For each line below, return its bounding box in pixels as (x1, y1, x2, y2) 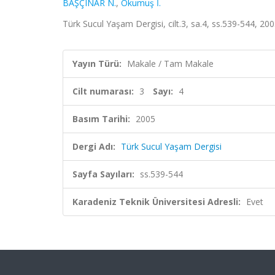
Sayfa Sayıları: (72, 168, 134, 180)
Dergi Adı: (72, 141, 115, 152)
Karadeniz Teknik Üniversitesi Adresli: (72, 196, 241, 207)
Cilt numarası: (72, 85, 134, 97)
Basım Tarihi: (72, 113, 130, 125)
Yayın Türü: (72, 58, 122, 69)
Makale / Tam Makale (127, 58, 214, 69)
